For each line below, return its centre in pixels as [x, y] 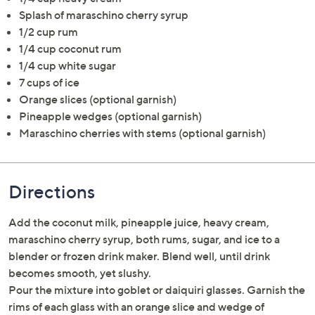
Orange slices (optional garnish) [98, 99]
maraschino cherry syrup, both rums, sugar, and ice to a [144, 239]
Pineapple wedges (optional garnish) [110, 116]
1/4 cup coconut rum [70, 48]
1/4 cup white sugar [67, 65]
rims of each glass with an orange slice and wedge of [136, 306]
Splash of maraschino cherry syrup [104, 14]
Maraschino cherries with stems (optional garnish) [142, 133]
